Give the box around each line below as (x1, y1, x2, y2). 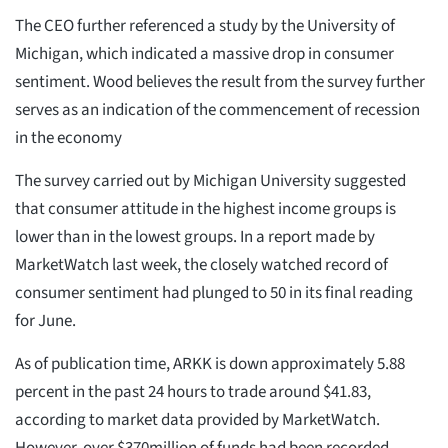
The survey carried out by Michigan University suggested (15, 168, 406, 193)
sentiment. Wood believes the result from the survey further (15, 69, 425, 94)
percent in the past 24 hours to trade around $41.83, (15, 379, 371, 404)
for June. (15, 308, 79, 333)
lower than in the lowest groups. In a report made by (15, 224, 375, 249)
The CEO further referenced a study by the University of (15, 13, 395, 38)
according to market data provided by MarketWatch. (15, 407, 380, 432)
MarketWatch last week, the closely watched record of (15, 252, 388, 277)
